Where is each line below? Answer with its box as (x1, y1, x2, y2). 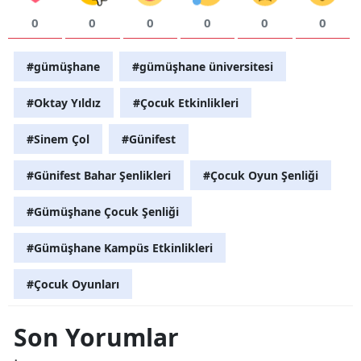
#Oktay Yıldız (27, 94, 101, 110)
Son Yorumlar (14, 320, 179, 354)
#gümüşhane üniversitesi (132, 58, 273, 74)
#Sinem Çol (27, 131, 89, 147)
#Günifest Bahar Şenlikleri (27, 167, 171, 183)
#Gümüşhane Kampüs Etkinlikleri (27, 239, 213, 255)
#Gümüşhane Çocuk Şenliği (27, 203, 179, 219)
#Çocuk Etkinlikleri (133, 94, 239, 110)
